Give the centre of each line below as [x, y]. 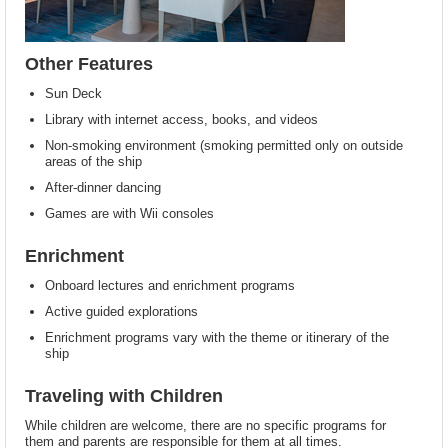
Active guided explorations [122, 311]
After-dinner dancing [103, 187]
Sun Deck [74, 93]
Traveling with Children [124, 395]
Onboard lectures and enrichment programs [170, 285]
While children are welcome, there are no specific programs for [206, 425]
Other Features [89, 63]
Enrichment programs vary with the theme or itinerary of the [217, 337]
